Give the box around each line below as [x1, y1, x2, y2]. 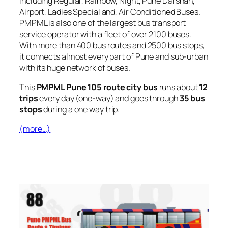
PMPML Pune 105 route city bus [36, 81, 158, 93]
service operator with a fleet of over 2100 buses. [19, 28, 192, 40]
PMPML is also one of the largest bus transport [19, 17, 186, 28]
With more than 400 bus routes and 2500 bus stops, [19, 39, 205, 51]
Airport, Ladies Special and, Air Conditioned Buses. [19, 6, 201, 17]
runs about [157, 81, 199, 93]
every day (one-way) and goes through [38, 93, 180, 104]
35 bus [179, 93, 206, 104]
